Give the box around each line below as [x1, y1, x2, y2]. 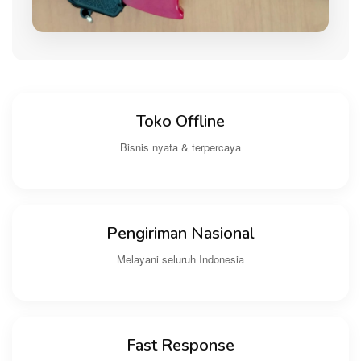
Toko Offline [136, 110, 225, 133]
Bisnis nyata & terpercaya [120, 139, 241, 156]
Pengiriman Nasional [106, 222, 255, 245]
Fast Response [127, 334, 234, 357]
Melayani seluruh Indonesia [117, 251, 244, 268]
